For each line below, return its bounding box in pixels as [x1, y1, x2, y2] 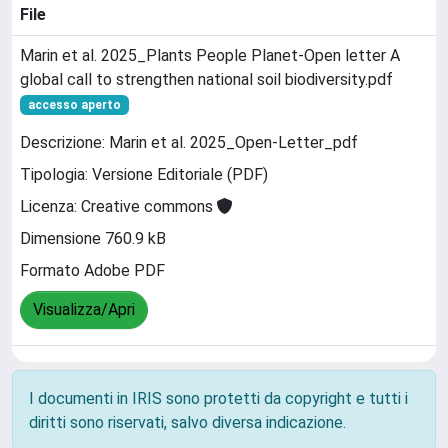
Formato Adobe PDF [20, 261, 165, 281]
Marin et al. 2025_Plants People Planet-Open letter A [20, 46, 400, 65]
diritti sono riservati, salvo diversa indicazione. [29, 413, 346, 432]
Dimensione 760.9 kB [20, 229, 166, 249]
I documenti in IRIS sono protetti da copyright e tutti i [29, 389, 408, 408]
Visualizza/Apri [33, 300, 135, 320]
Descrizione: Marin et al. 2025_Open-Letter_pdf [20, 133, 358, 153]
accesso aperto [27, 98, 121, 112]
